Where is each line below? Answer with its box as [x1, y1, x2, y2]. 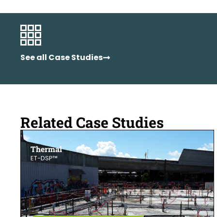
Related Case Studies [20, 112, 164, 132]
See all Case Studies [20, 51, 103, 63]
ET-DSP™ [31, 153, 58, 163]
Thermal [31, 143, 62, 154]
